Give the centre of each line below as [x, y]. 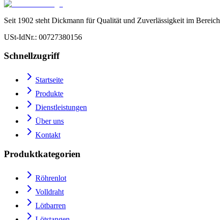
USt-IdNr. [19, 37]
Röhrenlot [51, 178]
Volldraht [50, 192]
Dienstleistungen [61, 108]
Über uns [50, 121]
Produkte [49, 94]
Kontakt [48, 135]
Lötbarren [51, 205]
